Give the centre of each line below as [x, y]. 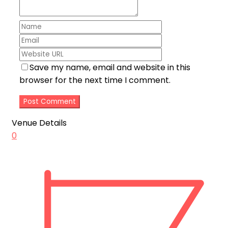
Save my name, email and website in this [110, 67]
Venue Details [39, 123]
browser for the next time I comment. [95, 80]
